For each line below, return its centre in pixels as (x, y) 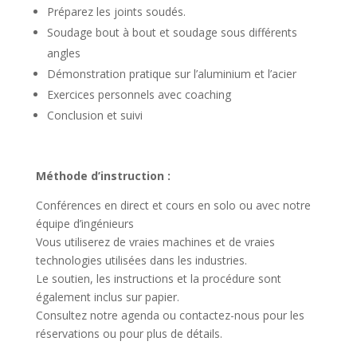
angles (63, 53)
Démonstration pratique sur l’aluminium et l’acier (171, 73)
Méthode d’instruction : (103, 175)
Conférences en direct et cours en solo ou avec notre (173, 205)
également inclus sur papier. (107, 296)
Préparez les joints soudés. (116, 11)
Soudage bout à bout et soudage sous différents (172, 32)
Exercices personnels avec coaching (139, 94)
